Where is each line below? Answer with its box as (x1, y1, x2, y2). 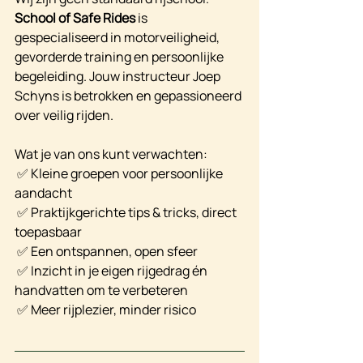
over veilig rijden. (15, 106, 113, 125)
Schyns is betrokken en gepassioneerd (15, 87, 244, 105)
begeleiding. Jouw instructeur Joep (15, 67, 223, 86)
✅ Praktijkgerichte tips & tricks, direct (15, 203, 239, 222)
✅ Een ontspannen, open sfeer (15, 242, 198, 261)
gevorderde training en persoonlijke (15, 48, 226, 66)
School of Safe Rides (15, 9, 135, 28)
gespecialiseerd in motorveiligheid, (15, 28, 222, 47)
